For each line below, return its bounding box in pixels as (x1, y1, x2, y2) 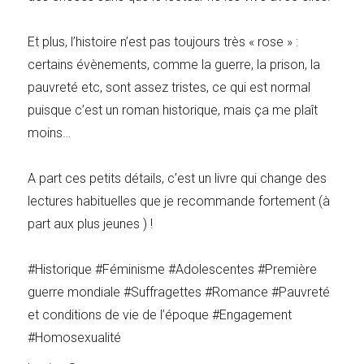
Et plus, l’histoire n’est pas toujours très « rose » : (28, 33, 299, 50)
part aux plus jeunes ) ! (28, 215, 154, 232)
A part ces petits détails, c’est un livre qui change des (28, 170, 327, 186)
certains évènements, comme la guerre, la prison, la (28, 56, 321, 72)
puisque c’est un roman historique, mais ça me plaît (28, 102, 318, 118)
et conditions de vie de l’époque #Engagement (28, 306, 292, 323)
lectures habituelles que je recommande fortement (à (28, 193, 331, 209)
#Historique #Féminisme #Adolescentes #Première (28, 261, 318, 277)
